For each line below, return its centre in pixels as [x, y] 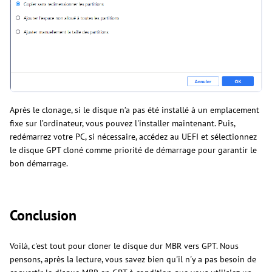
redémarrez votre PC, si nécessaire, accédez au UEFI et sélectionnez [133, 136]
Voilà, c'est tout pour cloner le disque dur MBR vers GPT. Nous [124, 246]
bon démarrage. [39, 163]
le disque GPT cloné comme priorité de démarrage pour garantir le [133, 150]
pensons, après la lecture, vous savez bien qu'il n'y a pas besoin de [133, 259]
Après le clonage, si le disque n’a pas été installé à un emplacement [134, 110]
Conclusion [43, 215]
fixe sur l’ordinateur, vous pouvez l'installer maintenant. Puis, [122, 123]
